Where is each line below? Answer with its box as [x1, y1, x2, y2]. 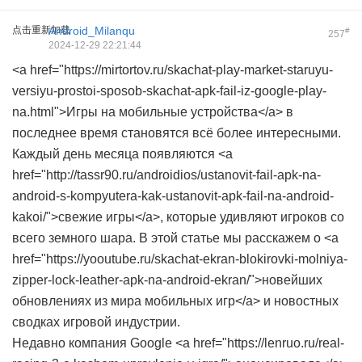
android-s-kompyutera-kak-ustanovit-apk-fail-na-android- [12, 189, 334, 203]
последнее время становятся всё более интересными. [12, 126, 341, 140]
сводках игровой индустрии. [12, 315, 180, 329]
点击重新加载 [12, 24, 70, 36]
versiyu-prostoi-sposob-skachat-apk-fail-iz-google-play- [12, 84, 326, 98]
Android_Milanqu [48, 24, 135, 37]
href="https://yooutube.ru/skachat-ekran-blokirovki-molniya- [12, 252, 347, 266]
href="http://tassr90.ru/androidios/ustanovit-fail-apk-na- [12, 168, 321, 182]
